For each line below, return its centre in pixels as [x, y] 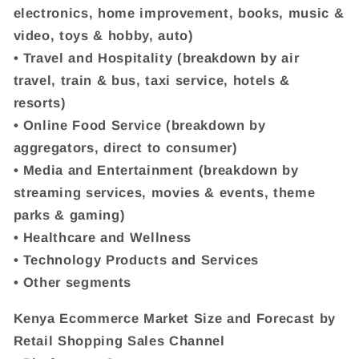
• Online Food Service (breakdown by [139, 125]
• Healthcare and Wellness [102, 238]
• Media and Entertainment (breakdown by [156, 170]
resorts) [40, 103]
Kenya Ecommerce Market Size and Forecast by [174, 318]
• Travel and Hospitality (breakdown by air [156, 58]
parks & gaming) [69, 215]
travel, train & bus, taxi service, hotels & [151, 81]
